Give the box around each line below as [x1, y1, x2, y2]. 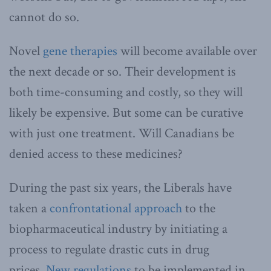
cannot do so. [9, 8, 79, 26]
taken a [9, 199, 50, 217]
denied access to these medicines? [9, 145, 183, 163]
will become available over [117, 42, 257, 60]
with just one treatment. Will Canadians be [9, 124, 234, 142]
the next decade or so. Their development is [9, 62, 236, 80]
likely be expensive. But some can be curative [9, 103, 243, 122]
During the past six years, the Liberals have [9, 178, 232, 197]
